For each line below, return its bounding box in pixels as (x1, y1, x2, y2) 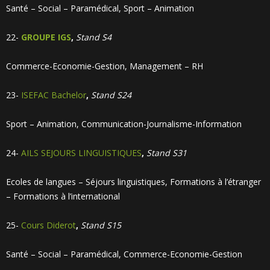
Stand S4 (76, 31, 111, 43)
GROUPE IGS (21, 31, 71, 43)
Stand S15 (81, 219, 121, 231)
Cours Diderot (21, 219, 76, 231)
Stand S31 (146, 147, 187, 159)
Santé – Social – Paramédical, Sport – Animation (6, 2, 194, 14)
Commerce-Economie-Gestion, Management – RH (6, 60, 203, 72)
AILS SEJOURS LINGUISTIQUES (21, 147, 142, 159)
